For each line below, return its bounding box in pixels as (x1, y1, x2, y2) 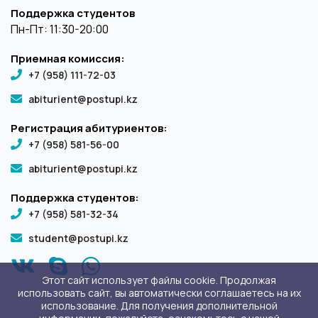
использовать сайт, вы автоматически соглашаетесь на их (17, 286, 301, 300)
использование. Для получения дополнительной (40, 299, 278, 312)
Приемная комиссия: (11, 51, 125, 66)
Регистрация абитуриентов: (11, 121, 168, 136)
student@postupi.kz (28, 231, 128, 245)
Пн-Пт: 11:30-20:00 (11, 21, 109, 37)
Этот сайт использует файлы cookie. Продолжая (42, 273, 276, 287)
